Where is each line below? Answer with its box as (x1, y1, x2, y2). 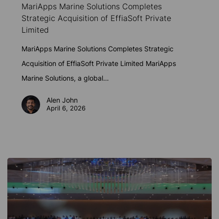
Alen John (46, 96, 78, 105)
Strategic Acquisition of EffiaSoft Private (22, 13, 172, 23)
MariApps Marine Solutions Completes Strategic (22, 44, 174, 53)
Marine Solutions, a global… (22, 74, 109, 83)
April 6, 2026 (46, 104, 86, 112)
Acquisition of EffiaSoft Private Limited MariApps (22, 59, 176, 68)
